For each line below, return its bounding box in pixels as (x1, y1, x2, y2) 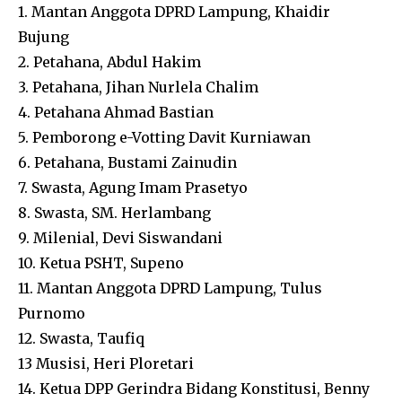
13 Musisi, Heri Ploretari (18, 354, 194, 372)
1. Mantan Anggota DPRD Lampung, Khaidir (18, 2, 330, 21)
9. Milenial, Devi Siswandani (18, 228, 223, 247)
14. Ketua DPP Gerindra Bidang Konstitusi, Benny (18, 379, 370, 398)
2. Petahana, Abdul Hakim (18, 52, 201, 71)
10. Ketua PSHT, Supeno (18, 253, 184, 272)
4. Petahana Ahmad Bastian (18, 102, 214, 121)
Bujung (18, 27, 69, 46)
